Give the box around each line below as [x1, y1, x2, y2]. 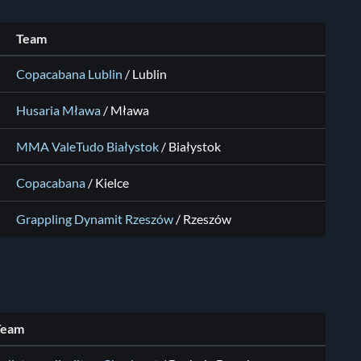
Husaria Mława [16, 103, 101, 118]
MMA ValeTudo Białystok [16, 139, 159, 155]
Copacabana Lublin [16, 67, 122, 82]
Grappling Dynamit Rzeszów [16, 212, 173, 227]
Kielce [95, 176, 129, 191]
